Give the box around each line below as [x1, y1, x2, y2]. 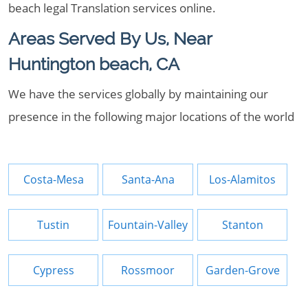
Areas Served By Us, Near [8, 28, 212, 49]
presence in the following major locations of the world [8, 109, 294, 124]
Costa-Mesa [23, 172, 84, 187]
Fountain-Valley [108, 217, 188, 232]
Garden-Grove [205, 263, 280, 278]
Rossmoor [121, 263, 175, 278]
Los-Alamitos [209, 172, 276, 187]
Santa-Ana [121, 172, 175, 187]
